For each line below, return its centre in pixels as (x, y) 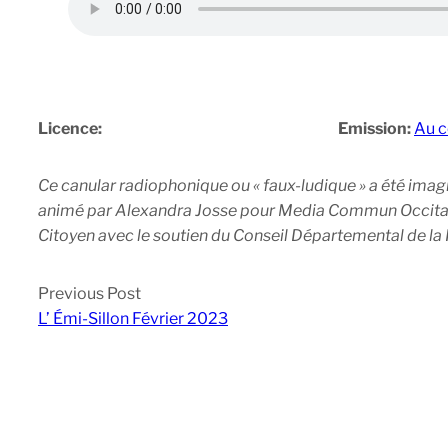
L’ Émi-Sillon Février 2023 (133, 319)
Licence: (70, 129)
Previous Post (89, 294)
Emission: (376, 129)
